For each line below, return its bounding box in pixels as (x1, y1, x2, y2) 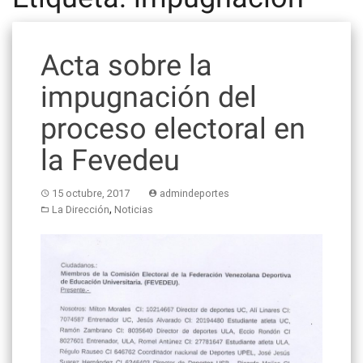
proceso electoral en (41, 111, 305, 146)
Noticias (114, 202, 153, 216)
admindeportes (160, 186, 229, 200)
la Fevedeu (41, 143, 180, 177)
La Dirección (52, 202, 109, 216)
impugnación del (41, 79, 257, 114)
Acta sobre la (41, 48, 212, 83)
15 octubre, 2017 (52, 186, 130, 200)
